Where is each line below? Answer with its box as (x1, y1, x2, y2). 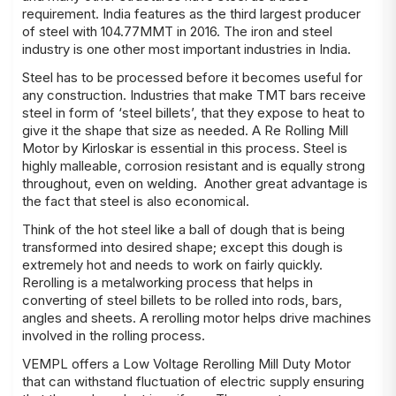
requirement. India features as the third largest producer (22, 5, 361, 22)
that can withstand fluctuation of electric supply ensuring (22, 373, 364, 390)
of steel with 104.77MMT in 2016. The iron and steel (22, 23, 332, 40)
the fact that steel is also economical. (22, 193, 249, 209)
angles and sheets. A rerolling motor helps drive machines (22, 309, 371, 326)
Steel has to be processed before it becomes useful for (22, 69, 362, 86)
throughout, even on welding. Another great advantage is (22, 175, 368, 192)
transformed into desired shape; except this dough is (22, 239, 343, 255)
